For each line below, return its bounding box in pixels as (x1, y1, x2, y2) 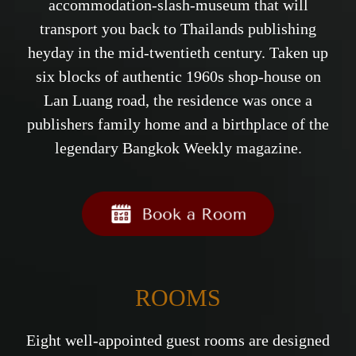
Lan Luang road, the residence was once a (44, 91, 312, 109)
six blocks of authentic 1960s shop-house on (35, 68, 321, 85)
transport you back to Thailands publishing (40, 20, 316, 37)
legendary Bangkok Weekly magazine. (54, 139, 302, 157)
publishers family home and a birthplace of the (27, 115, 329, 133)
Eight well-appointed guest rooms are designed (26, 331, 330, 349)
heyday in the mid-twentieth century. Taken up (28, 44, 328, 61)
